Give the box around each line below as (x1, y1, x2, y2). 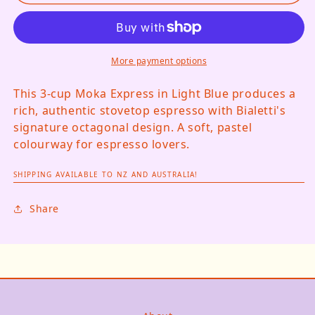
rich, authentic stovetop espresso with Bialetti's (13, 102, 286, 118)
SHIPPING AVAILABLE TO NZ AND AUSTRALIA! (13, 169, 198, 179)
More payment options (111, 54, 207, 67)
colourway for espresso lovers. (13, 136, 191, 152)
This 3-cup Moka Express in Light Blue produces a (13, 85, 296, 101)
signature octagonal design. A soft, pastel (13, 119, 252, 135)
